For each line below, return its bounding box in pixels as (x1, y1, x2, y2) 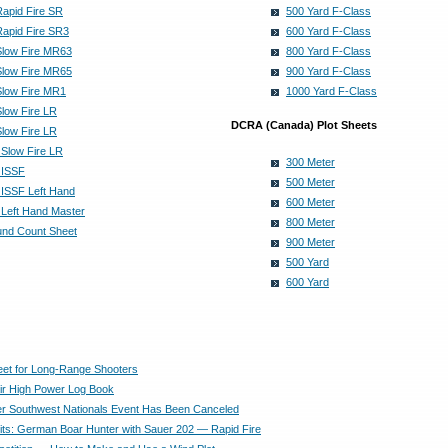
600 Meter (286, 196, 335, 208)
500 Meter (286, 176, 335, 188)
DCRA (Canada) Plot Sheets (231, 119, 377, 131)
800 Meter (286, 216, 335, 228)
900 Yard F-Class (286, 65, 371, 77)
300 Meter (286, 156, 335, 168)
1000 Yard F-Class (286, 85, 377, 97)
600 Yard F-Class (286, 25, 371, 37)
